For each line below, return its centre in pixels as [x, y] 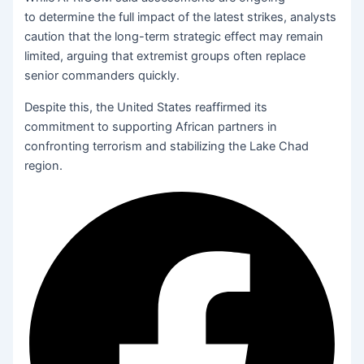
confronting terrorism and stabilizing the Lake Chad [167, 146]
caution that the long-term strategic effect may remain [174, 37]
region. [44, 165]
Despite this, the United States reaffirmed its [146, 107]
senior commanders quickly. [104, 76]
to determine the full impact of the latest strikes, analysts [181, 17]
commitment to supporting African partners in [151, 126]
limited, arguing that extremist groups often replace [165, 56]
